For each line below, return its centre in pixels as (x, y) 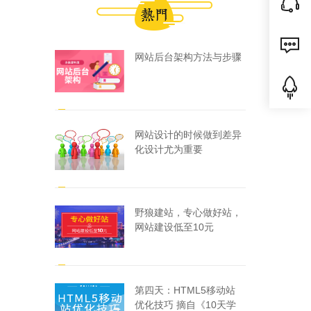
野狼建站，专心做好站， (188, 212)
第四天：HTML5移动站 (185, 290)
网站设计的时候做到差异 (188, 135)
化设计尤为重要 (168, 149)
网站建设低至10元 (174, 227)
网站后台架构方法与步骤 (188, 57)
